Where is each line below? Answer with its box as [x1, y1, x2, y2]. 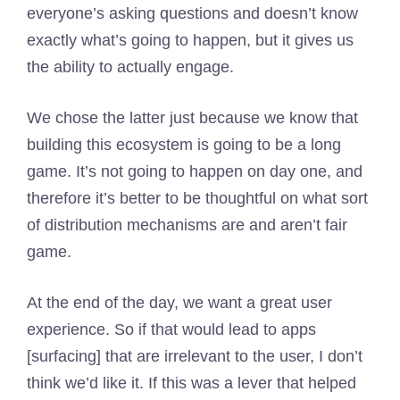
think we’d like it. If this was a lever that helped [27, 374, 356, 392]
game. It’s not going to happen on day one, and [27, 162, 362, 180]
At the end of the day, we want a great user [27, 294, 332, 312]
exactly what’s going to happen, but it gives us [27, 31, 354, 49]
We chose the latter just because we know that [27, 109, 358, 127]
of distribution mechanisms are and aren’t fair [27, 216, 347, 234]
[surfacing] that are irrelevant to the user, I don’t [27, 347, 362, 365]
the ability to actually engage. [27, 58, 234, 76]
